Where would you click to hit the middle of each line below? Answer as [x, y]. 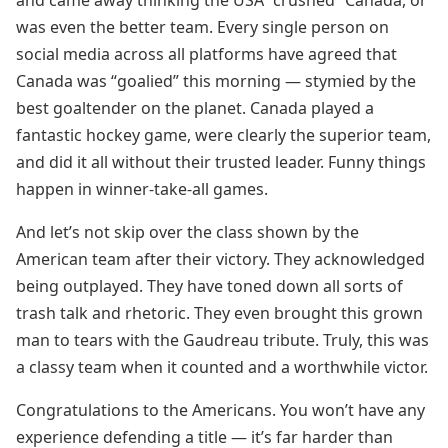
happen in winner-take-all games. [142, 189]
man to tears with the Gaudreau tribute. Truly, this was [222, 340]
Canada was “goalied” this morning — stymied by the [216, 81]
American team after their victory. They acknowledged [220, 259]
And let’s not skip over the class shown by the [187, 232]
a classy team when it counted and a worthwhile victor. [222, 367]
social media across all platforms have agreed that [206, 54]
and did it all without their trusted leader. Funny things [221, 162]
